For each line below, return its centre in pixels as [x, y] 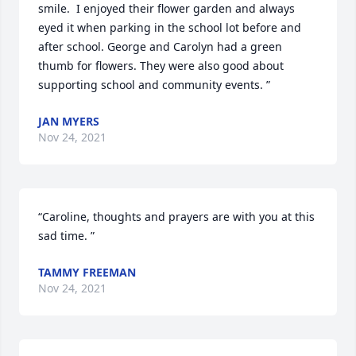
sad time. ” [66, 236]
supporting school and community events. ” [154, 85]
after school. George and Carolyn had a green [160, 46]
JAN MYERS [69, 121]
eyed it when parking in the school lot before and [170, 27]
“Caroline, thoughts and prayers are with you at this [176, 217]
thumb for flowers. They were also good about [161, 66]
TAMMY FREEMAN [87, 272]
